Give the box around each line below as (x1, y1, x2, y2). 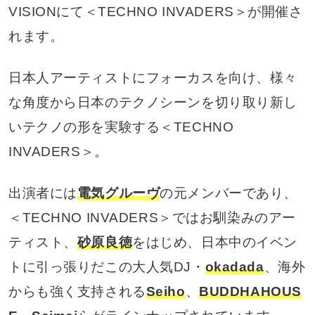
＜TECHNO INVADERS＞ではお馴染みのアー (8, 210, 296, 226)
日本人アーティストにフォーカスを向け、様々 (8, 70, 297, 86)
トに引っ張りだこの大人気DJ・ (8, 259, 205, 275)
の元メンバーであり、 (160, 186, 298, 201)
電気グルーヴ (77, 186, 160, 201)
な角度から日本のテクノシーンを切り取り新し (8, 95, 297, 110)
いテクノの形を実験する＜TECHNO (8, 120, 234, 135)
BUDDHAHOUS (199, 284, 302, 300)
